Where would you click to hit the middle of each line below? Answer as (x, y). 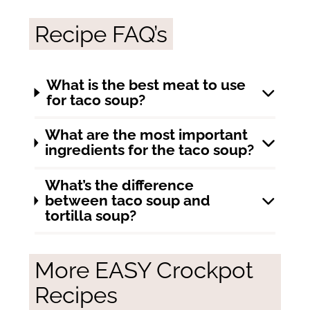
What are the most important (146, 135)
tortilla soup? (90, 216)
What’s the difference (119, 186)
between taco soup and (127, 201)
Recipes (76, 295)
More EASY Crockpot (144, 270)
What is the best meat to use (146, 85)
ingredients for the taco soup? (149, 151)
